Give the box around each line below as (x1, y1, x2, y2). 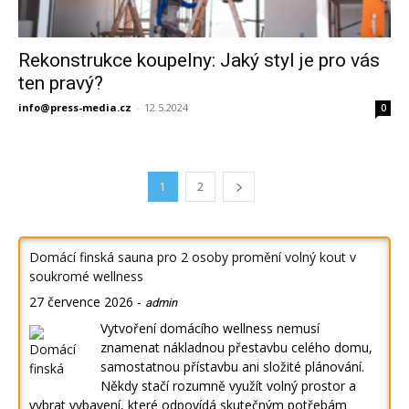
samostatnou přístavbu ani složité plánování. (100, 358, 364, 376)
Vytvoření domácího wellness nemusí (100, 320, 320, 338)
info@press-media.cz (18, 100, 131, 115)
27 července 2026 (29, 293, 133, 311)
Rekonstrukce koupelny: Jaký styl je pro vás (18, 49, 380, 72)
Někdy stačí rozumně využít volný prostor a (100, 377, 356, 395)
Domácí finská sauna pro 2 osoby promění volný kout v (29, 248, 356, 267)
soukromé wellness (29, 267, 143, 286)
